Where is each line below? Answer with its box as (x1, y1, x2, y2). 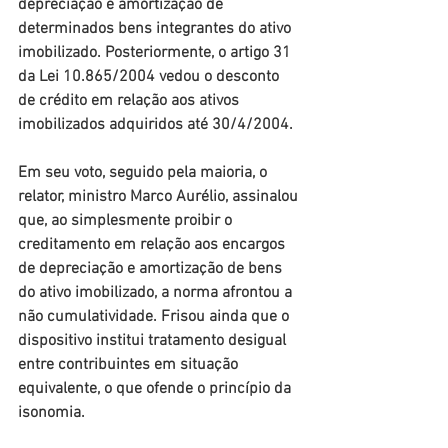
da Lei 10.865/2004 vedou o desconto (18, 67, 283, 87)
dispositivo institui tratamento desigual (18, 331, 290, 351)
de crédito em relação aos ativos (18, 91, 243, 111)
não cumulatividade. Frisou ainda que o (18, 307, 293, 327)
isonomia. (18, 403, 85, 423)
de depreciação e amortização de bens (18, 259, 286, 279)
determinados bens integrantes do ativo (18, 19, 295, 39)
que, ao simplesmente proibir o (18, 211, 236, 231)
